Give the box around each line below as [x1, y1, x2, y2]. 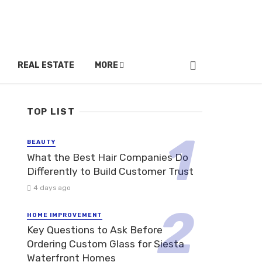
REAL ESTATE [18, 60, 75, 71]
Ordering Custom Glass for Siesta [27, 238, 184, 250]
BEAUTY [27, 139, 56, 146]
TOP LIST [27, 106, 75, 118]
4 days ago [33, 183, 71, 192]
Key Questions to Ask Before [27, 224, 163, 236]
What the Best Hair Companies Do [27, 151, 188, 163]
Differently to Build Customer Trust [27, 165, 194, 177]
